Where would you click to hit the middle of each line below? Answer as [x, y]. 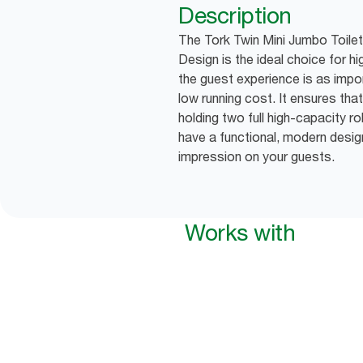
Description [235, 16]
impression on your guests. [256, 157]
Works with [240, 233]
